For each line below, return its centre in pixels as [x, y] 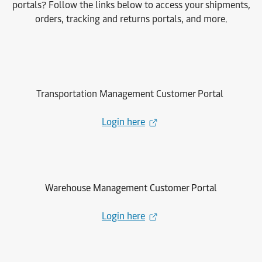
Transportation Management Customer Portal [131, 94]
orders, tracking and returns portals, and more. [131, 19]
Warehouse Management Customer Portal [131, 188]
